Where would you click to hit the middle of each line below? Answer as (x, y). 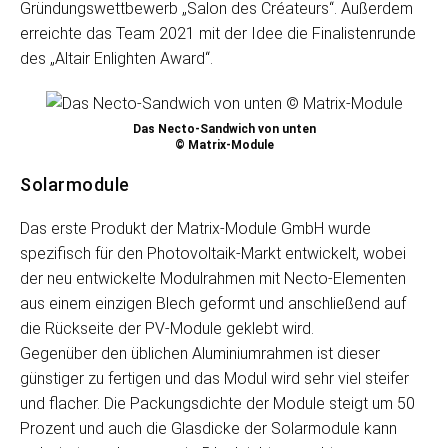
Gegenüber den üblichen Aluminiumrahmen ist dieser (200, 353)
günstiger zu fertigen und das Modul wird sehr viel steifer (214, 378)
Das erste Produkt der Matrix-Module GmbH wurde (195, 228)
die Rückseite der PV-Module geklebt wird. (167, 328)
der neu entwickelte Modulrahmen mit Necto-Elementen (213, 278)
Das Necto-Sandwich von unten (224, 129)
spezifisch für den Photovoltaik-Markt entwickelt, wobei (213, 253)
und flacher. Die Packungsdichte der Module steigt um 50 (217, 403)
